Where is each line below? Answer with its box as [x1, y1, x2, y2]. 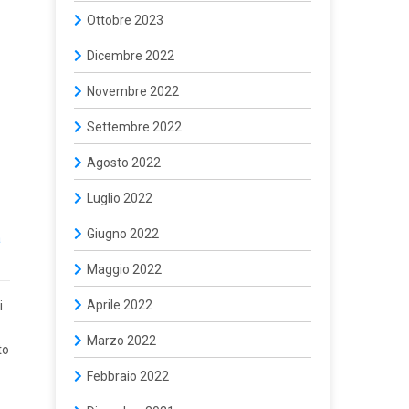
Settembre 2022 [87, 120, 182, 134]
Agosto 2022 [87, 155, 161, 170]
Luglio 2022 [87, 191, 152, 205]
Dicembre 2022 [87, 48, 174, 63]
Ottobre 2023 [87, 13, 163, 27]
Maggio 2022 [87, 262, 162, 277]
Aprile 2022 [87, 298, 152, 312]
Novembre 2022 [87, 84, 179, 99]
